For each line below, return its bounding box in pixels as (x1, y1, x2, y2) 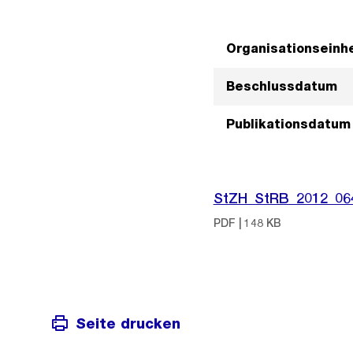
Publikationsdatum (225, 117, 351, 132)
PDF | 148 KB (213, 217, 281, 229)
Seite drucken (76, 314, 180, 332)
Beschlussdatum (225, 79, 337, 94)
